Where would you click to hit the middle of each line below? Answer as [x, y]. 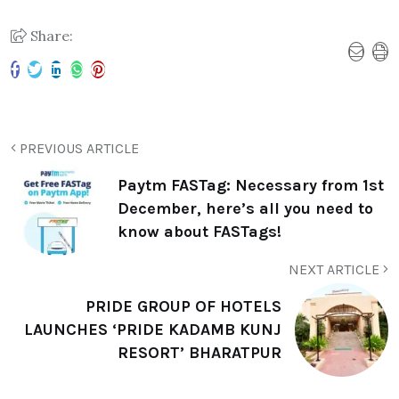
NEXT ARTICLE [336, 269]
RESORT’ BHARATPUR [199, 353]
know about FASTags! [199, 232]
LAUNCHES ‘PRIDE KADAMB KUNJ [153, 330]
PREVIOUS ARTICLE [77, 148]
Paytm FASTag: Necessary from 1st [251, 186]
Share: [50, 35]
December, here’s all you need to [245, 209]
